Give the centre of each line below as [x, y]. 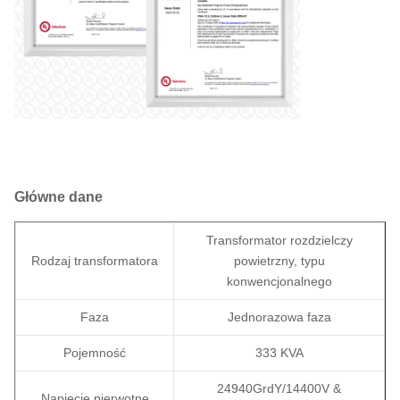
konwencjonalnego [279, 282]
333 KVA [279, 353]
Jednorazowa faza [279, 317]
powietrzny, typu [279, 261]
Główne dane [58, 197]
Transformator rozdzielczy [279, 241]
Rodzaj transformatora [95, 261]
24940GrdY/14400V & [279, 389]
